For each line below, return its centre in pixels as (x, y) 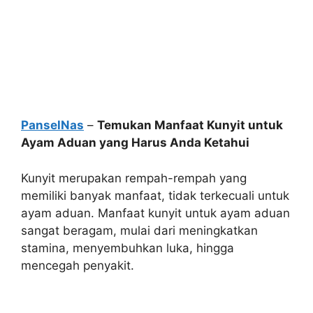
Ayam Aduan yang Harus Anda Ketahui (135, 143)
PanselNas (52, 125)
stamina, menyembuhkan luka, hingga (128, 248)
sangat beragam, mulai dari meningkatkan (139, 230)
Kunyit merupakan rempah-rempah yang (134, 178)
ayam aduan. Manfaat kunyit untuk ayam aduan (155, 213)
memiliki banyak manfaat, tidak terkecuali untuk (155, 195)
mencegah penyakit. (78, 265)
